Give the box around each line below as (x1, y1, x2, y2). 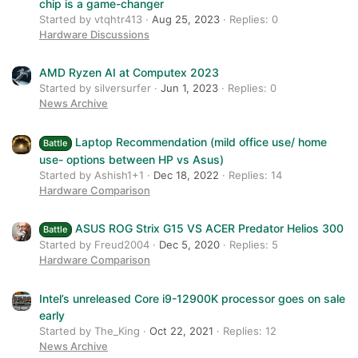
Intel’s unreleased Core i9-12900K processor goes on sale (39, 291, 345, 305)
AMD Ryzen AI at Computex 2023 (39, 66, 219, 80)
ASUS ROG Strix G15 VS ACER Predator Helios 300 (74, 221, 344, 236)
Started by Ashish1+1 (39, 168, 144, 181)
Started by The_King (39, 324, 140, 337)
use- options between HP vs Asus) (39, 152, 224, 166)
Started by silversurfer (39, 82, 151, 95)
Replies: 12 (223, 324, 276, 337)
